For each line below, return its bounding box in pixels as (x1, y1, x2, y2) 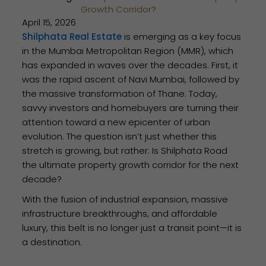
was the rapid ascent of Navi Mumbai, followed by (22, 72, 240, 85)
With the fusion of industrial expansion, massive (22, 192, 229, 205)
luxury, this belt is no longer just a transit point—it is (22, 221, 242, 234)
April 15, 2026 (22, 15, 77, 28)
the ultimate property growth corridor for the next (22, 158, 239, 171)
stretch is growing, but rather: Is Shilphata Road (22, 144, 228, 157)
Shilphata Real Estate (22, 30, 125, 43)
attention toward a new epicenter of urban (22, 115, 211, 128)
